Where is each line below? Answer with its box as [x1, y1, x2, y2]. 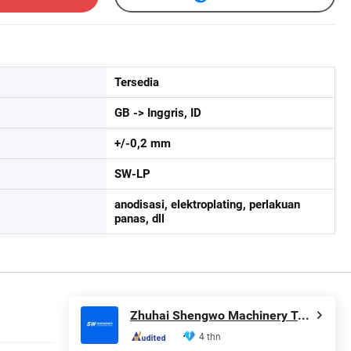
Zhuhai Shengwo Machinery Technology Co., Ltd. [298, 308, 309, 324]
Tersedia [114, 74, 159, 89]
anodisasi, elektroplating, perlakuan [114, 197, 300, 212]
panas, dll [114, 211, 165, 226]
